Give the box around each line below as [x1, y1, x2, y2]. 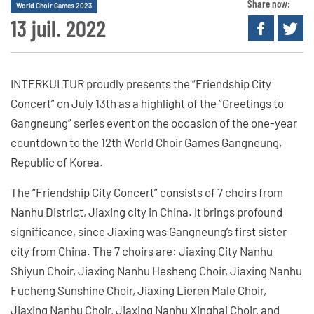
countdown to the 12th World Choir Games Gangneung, [11, 135, 282, 149]
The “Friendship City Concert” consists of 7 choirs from [11, 184, 283, 199]
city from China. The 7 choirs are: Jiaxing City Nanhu [11, 243, 273, 258]
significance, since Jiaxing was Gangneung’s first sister [11, 224, 287, 238]
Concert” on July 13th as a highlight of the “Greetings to [11, 95, 284, 110]
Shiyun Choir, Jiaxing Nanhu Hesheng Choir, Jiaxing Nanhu [11, 263, 302, 278]
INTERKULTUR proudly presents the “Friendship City [11, 76, 271, 90]
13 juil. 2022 [11, 13, 106, 42]
